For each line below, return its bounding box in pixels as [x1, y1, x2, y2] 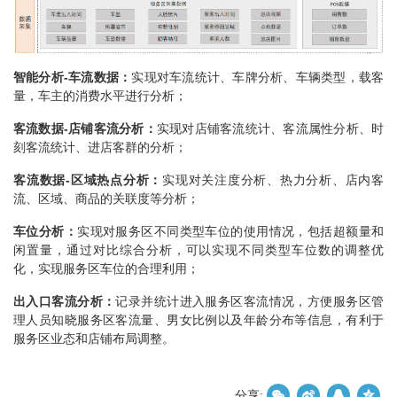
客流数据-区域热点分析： [13, 173, 162, 188]
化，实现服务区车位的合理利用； [13, 261, 199, 276]
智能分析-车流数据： [13, 70, 132, 85]
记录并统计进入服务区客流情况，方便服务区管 [115, 294, 385, 309]
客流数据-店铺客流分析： [13, 121, 157, 136]
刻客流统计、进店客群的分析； [13, 140, 187, 155]
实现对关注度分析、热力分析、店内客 [162, 173, 384, 188]
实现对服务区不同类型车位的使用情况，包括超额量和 [77, 224, 385, 239]
